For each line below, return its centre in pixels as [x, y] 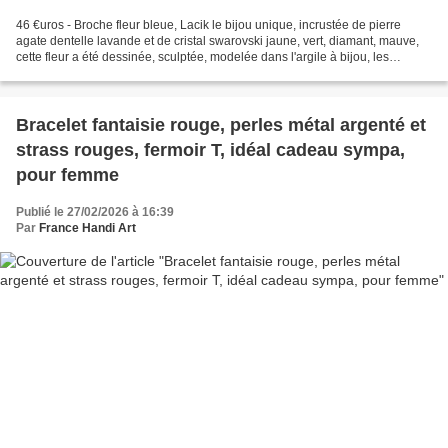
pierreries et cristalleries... [85, 72]
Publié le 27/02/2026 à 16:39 [95, 211]
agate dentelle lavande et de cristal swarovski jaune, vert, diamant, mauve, [217, 40]
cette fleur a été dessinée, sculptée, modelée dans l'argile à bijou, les [202, 56]
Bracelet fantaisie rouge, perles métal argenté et [221, 124]
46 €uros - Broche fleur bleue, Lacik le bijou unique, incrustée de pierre [208, 24]
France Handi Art [87, 227]
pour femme [67, 174]
